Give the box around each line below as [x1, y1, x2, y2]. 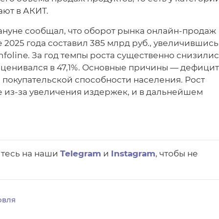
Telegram [60, 148, 101, 158]
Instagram [111, 148, 155, 158]
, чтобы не [155, 148, 198, 158]
